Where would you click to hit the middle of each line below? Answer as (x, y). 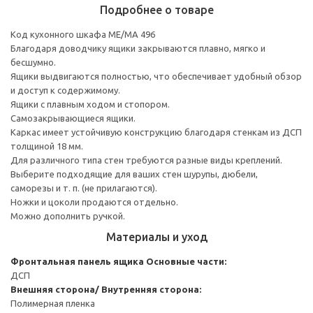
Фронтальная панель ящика (77, 261)
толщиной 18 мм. (47, 146)
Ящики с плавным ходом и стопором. (90, 104)
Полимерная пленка (53, 303)
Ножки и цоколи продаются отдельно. (94, 202)
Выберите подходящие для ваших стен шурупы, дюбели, (134, 174)
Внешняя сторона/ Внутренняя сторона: (106, 289)
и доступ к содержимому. (65, 90)
